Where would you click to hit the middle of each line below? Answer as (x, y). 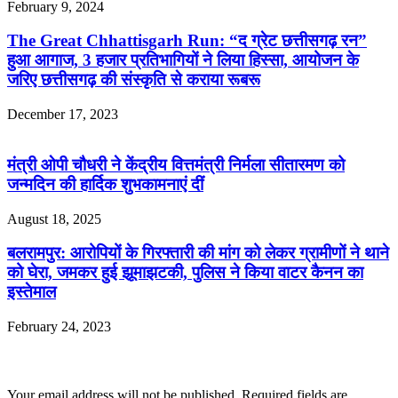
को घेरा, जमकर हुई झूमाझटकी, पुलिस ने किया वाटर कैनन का (185, 273)
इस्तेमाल (32, 292)
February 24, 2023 (59, 327)
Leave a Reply (59, 361)
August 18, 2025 (54, 219)
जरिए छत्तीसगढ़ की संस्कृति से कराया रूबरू (134, 80)
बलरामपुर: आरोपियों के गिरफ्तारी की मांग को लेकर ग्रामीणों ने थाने (198, 253)
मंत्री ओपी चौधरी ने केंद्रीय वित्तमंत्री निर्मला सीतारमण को (176, 164)
